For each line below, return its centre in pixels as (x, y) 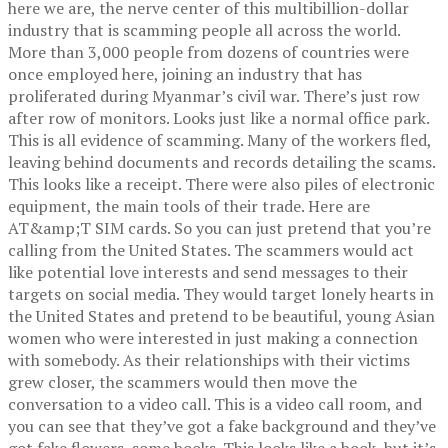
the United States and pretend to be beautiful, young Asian (221, 315)
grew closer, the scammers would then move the (182, 381)
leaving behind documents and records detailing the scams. (221, 161)
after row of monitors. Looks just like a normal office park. (218, 117)
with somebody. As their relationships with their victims (209, 359)
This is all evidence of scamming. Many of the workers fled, (219, 139)
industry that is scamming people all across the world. (204, 29)
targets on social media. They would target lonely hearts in (221, 293)
